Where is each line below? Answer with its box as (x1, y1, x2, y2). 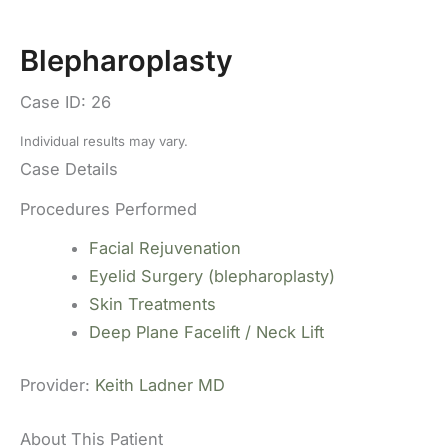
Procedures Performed (20, 198, 197, 219)
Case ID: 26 (20, 92, 111, 113)
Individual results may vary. (20, 133, 188, 150)
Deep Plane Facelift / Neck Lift (89, 322, 325, 343)
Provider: (20, 374, 95, 395)
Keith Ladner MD (95, 374, 225, 395)
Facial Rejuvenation (89, 238, 242, 259)
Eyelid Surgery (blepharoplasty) (89, 266, 336, 287)
